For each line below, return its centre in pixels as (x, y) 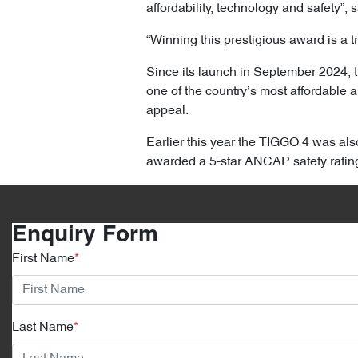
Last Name (43, 328)
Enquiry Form (85, 236)
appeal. (167, 111)
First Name (43, 259)
